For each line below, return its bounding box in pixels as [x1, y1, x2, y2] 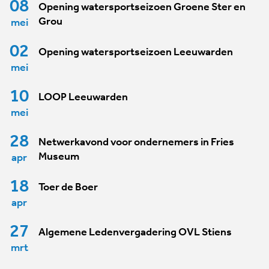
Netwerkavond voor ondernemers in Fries [38, 137, 234, 149]
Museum [38, 151, 79, 163]
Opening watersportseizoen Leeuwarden [38, 47, 233, 59]
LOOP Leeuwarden [38, 92, 128, 104]
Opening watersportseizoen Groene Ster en [38, 2, 246, 14]
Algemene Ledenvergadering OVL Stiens [38, 227, 232, 239]
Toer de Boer [38, 182, 98, 194]
